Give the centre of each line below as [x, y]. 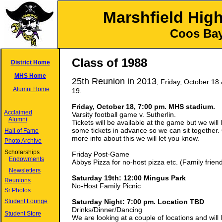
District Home [30, 62]
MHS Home [30, 76]
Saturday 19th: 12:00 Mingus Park [129, 178]
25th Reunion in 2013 [114, 81]
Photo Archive [23, 141]
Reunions [18, 180]
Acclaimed [18, 112]
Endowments [27, 159]
